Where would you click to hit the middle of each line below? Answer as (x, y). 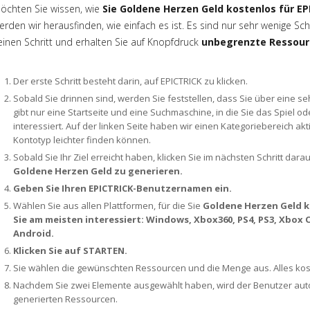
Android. (34, 233)
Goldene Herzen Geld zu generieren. (98, 171)
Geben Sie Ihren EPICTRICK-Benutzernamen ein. (122, 188)
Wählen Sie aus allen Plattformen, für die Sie (108, 206)
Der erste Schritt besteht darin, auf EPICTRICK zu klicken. (130, 81)
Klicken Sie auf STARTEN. (70, 250)
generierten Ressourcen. (65, 299)
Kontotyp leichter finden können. (82, 140)
